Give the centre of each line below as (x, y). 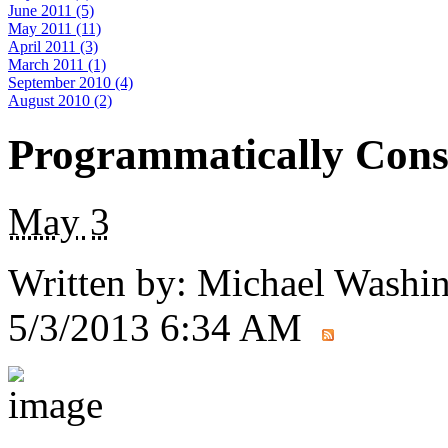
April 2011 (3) (53, 46)
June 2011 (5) (51, 10)
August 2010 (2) (60, 100)
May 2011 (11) (54, 28)
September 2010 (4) (70, 82)
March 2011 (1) (57, 64)
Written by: (97, 282)
